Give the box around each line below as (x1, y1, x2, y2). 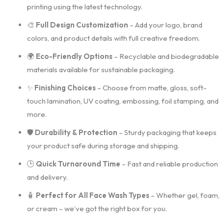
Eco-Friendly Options (36, 51, 112, 61)
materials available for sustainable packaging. (27, 64, 175, 74)
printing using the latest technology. (27, 1, 142, 11)
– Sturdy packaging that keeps (117, 127, 217, 137)
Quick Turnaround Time (36, 159, 120, 168)
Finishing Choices (34, 82, 96, 92)
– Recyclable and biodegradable (112, 51, 219, 61)
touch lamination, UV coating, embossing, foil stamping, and (27, 96, 219, 106)
